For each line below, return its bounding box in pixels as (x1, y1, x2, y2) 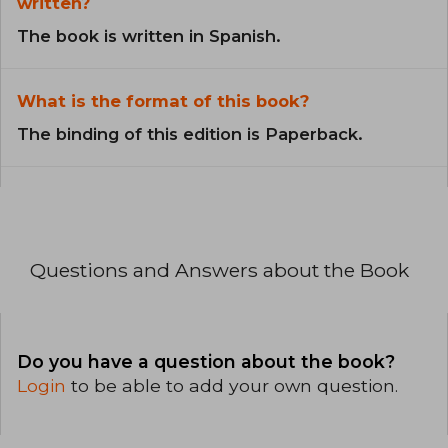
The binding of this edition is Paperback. (17, 124, 363, 145)
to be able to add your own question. (71, 374, 398, 396)
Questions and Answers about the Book (30, 258, 409, 283)
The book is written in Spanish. (17, 26, 281, 47)
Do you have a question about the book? (17, 350, 395, 372)
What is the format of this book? (17, 91, 309, 112)
